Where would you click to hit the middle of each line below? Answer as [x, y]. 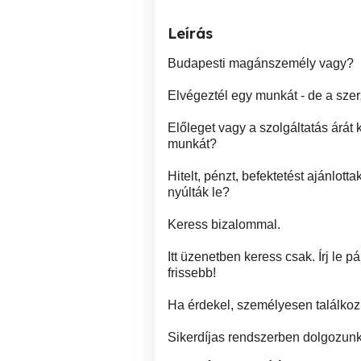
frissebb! [192, 273]
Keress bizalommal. [224, 224]
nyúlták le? [199, 192]
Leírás [190, 33]
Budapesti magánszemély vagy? [261, 63]
